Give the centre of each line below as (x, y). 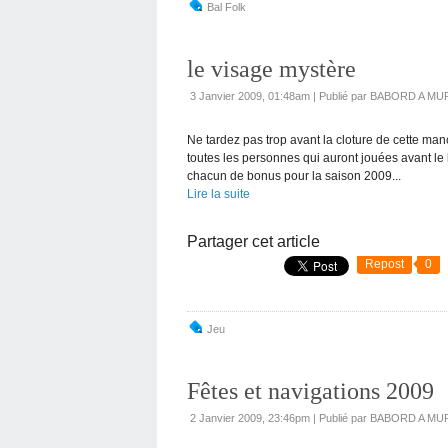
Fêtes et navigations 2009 (310, 390)
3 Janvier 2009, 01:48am (250, 95)
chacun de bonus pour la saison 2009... (294, 175)
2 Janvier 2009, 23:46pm (250, 417)
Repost (384, 263)
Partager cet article (253, 241)
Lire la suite (218, 193)
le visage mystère (271, 68)
